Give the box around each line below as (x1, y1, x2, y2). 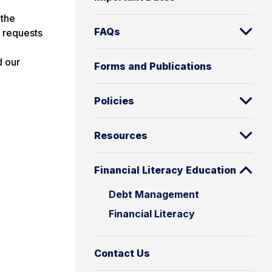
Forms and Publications (94, 60, 212, 72)
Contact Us (94, 247, 150, 259)
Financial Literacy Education (94, 164, 236, 176)
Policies (94, 95, 134, 107)
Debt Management (109, 188, 199, 200)
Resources (94, 129, 148, 141)
